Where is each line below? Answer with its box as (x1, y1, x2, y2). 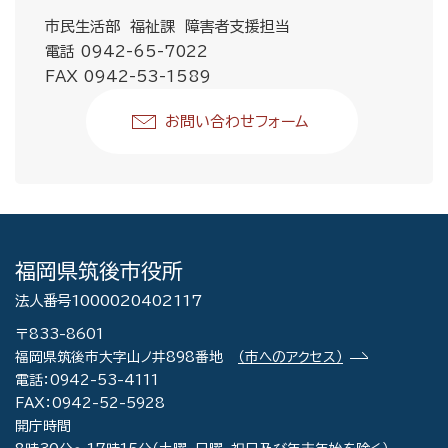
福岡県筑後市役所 (15, 261, 183, 281)
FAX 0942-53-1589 (45, 69, 216, 84)
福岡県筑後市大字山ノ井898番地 (15, 350, 238, 364)
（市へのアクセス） (238, 350, 343, 364)
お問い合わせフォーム (164, 114, 308, 129)
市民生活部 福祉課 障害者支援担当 (45, 19, 290, 34)
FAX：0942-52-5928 (15, 396, 165, 410)
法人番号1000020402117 (15, 293, 202, 308)
